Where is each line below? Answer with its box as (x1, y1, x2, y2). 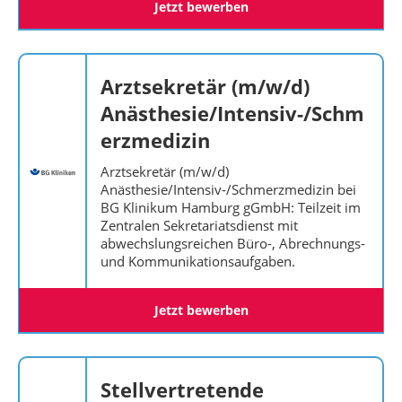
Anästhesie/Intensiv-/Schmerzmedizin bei (100, 180, 356, 198)
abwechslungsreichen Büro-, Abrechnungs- (100, 234, 365, 252)
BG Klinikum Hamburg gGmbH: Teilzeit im (100, 198, 361, 216)
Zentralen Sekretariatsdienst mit (100, 216, 298, 234)
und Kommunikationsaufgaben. (100, 252, 295, 270)
